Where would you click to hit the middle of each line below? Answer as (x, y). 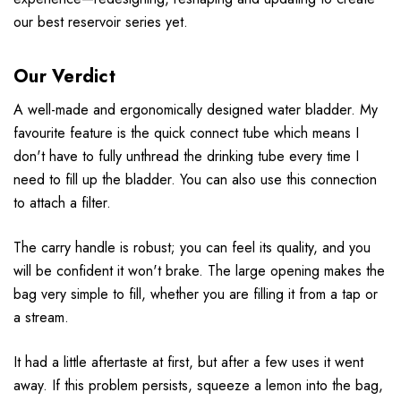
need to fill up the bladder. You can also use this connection (195, 180)
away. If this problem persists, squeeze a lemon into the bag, (198, 386)
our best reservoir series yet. (101, 22)
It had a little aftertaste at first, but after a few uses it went (188, 363)
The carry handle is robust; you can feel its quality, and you (192, 248)
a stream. (41, 318)
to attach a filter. (62, 203)
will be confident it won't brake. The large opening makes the (199, 271)
